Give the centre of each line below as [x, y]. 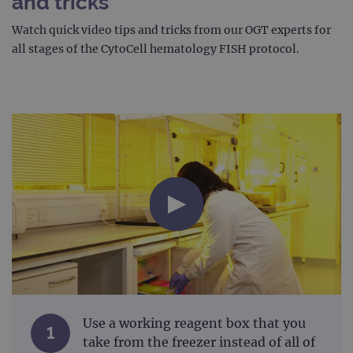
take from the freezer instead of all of [199, 342]
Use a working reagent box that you [194, 323]
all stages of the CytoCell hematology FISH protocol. [156, 49]
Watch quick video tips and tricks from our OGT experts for [171, 30]
